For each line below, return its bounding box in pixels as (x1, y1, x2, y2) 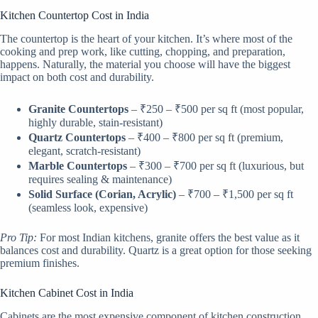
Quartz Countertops (28, 131, 126, 143)
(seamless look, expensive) (28, 201, 148, 214)
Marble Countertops (28, 159, 127, 172)
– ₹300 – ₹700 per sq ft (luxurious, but (127, 159, 304, 172)
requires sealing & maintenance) (28, 172, 172, 185)
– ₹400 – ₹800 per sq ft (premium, (126, 131, 283, 143)
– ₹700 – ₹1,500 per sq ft (176, 187, 293, 200)
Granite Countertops (28, 102, 128, 115)
